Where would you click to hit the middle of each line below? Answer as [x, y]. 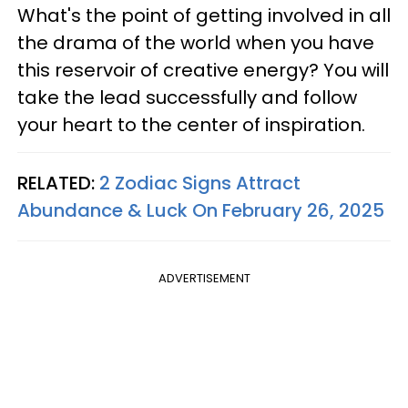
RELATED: [58, 183]
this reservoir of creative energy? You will [203, 70]
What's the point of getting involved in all [204, 15]
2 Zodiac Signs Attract [200, 183]
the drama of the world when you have [196, 42]
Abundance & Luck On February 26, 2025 [201, 210]
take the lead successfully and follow [187, 97]
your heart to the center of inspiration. [191, 124]
